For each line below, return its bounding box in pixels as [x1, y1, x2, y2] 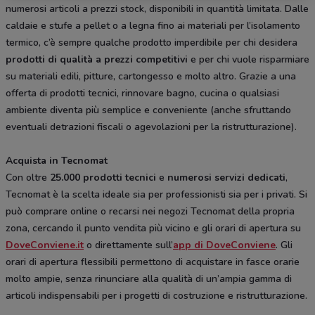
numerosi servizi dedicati [167, 171, 285, 185]
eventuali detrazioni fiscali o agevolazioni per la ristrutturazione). [6, 120, 297, 134]
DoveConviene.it [6, 238, 84, 252]
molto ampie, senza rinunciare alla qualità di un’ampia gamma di [6, 272, 292, 286]
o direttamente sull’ [84, 238, 173, 252]
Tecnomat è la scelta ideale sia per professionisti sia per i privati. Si [6, 188, 307, 202]
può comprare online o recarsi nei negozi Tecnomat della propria [6, 205, 295, 219]
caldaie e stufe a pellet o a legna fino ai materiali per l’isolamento [6, 19, 300, 33]
